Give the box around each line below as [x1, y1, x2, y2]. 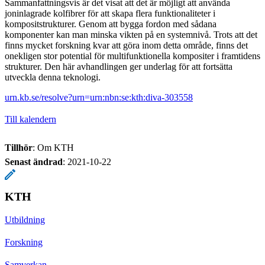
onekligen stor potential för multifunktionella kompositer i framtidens [5, 50, 260, 61]
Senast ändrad [5, 156, 63, 167]
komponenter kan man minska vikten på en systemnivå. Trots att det [5, 29, 257, 40]
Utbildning [5, 214, 45, 225]
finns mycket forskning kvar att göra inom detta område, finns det [5, 40, 248, 50]
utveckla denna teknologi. [5, 72, 101, 82]
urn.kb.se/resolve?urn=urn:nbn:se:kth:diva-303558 [5, 92, 193, 102]
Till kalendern [5, 114, 56, 124]
